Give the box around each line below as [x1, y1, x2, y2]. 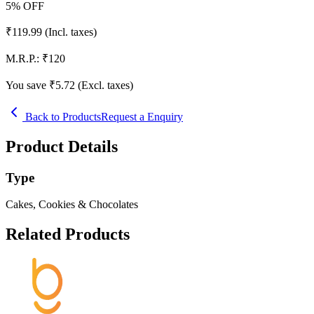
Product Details [6, 137, 118, 156]
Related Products [6, 225, 130, 244]
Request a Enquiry [101, 110, 183, 123]
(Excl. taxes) [78, 78, 133, 91]
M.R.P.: [6, 52, 39, 64]
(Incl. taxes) [45, 25, 97, 38]
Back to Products [22, 110, 101, 123]
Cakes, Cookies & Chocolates [6, 198, 138, 211]
